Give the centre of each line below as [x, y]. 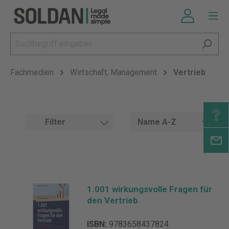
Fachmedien [32, 72]
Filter [55, 122]
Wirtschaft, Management [113, 72]
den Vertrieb [112, 200]
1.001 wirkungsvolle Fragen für [150, 189]
